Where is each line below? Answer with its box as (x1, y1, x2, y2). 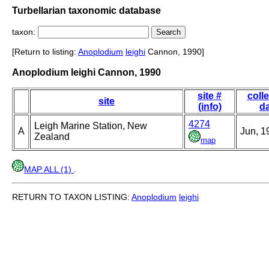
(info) (198, 101, 222, 112)
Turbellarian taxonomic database (12, 5, 161, 16)
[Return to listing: (12, 47, 78, 57)
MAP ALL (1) (24, 165, 74, 175)
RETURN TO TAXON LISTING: (12, 192, 131, 202)
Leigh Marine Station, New (34, 121, 147, 131)
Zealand (34, 131, 70, 142)
